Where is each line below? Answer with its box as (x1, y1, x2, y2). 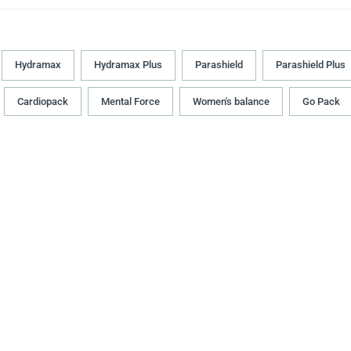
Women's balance (193, 96, 270, 108)
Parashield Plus (276, 59, 346, 71)
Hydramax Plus (94, 59, 162, 71)
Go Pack (302, 96, 340, 108)
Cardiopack (17, 96, 68, 108)
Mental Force (101, 96, 160, 108)
